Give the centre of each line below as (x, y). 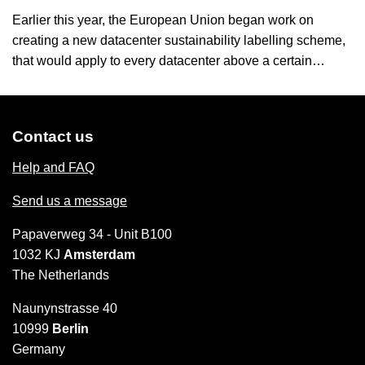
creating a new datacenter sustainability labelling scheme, (179, 40)
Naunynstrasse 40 (65, 308)
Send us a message (70, 201)
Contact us (53, 136)
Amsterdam (99, 255)
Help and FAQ (53, 167)
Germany (39, 349)
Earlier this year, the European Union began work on (163, 20)
